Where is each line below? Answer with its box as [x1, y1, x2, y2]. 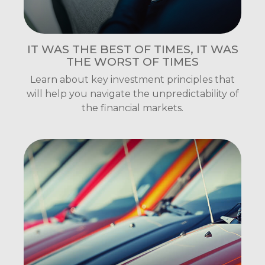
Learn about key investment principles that [30, 74, 235, 86]
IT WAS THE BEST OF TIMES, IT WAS [27, 42, 238, 57]
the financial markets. [82, 102, 183, 114]
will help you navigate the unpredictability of [26, 88, 239, 100]
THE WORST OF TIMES [66, 54, 199, 69]
